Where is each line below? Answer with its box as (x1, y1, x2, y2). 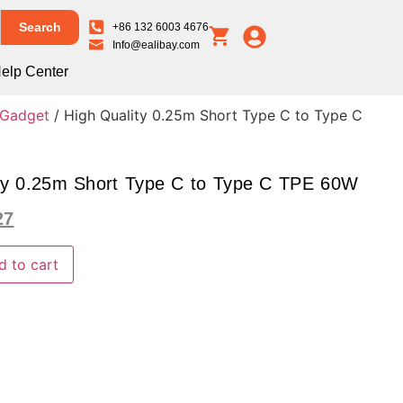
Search (18, 20, 61, 35)
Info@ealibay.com (112, 39, 201, 52)
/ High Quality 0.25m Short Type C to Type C (49, 106, 363, 125)
